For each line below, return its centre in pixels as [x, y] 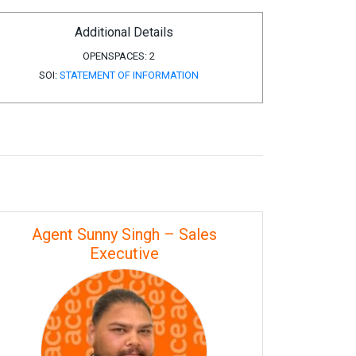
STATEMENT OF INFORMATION [130, 75]
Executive [124, 253]
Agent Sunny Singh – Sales [124, 234]
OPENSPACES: [115, 56]
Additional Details [124, 32]
